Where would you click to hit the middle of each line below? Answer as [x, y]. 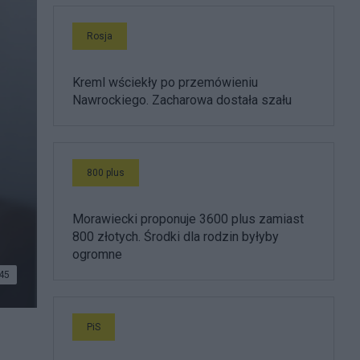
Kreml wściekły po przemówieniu [165, 82]
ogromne [97, 254]
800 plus [106, 173]
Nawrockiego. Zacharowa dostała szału [182, 100]
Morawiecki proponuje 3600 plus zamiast [188, 219]
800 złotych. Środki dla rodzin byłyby [176, 237]
